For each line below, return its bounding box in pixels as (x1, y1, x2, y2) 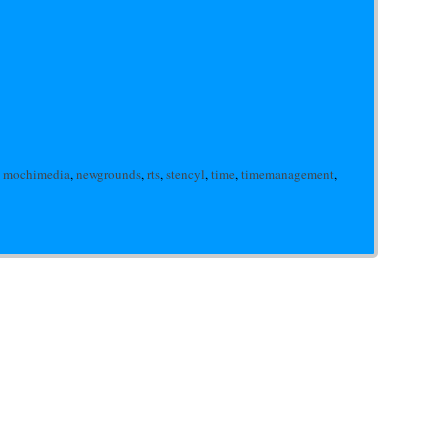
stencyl (166, 165, 205, 183)
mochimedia (3, 165, 70, 183)
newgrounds (76, 165, 141, 183)
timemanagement (241, 165, 334, 183)
